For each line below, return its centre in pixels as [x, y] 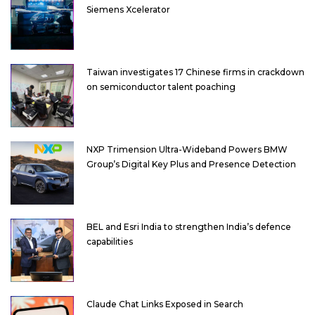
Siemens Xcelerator [128, 9]
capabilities [110, 241]
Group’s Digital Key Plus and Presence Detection [191, 164]
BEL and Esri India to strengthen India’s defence [189, 226]
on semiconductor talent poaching [161, 86]
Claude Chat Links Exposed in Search [165, 304]
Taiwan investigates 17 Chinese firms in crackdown [195, 72]
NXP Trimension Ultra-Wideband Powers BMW [187, 149]
